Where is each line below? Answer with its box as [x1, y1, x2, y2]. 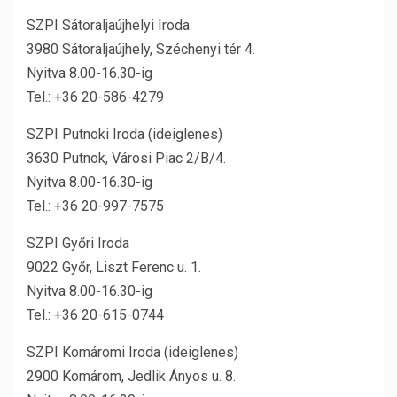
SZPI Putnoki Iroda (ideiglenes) [27, 126, 222, 143]
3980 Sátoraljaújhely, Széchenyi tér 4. [27, 41, 255, 58]
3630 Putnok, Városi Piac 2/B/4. [27, 150, 226, 167]
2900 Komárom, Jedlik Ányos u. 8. [27, 368, 236, 385]
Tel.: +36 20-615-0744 [27, 307, 164, 323]
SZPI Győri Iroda [27, 235, 129, 252]
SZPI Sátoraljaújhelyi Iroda [27, 17, 190, 34]
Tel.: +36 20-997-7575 [27, 198, 164, 214]
